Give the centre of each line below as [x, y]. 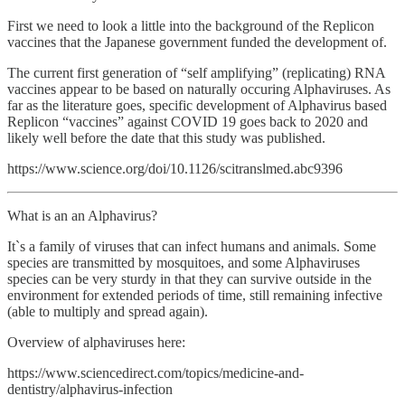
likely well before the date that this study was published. [166, 138]
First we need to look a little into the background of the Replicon [191, 26]
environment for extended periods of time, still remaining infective [195, 296]
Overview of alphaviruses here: [96, 343]
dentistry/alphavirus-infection [90, 390]
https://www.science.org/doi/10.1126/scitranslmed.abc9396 [175, 169]
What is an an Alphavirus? [82, 216]
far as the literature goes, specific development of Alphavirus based [197, 106]
